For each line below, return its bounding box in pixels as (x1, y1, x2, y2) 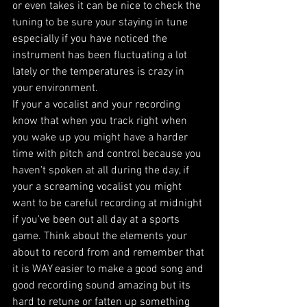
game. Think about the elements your (12, 229, 190, 243)
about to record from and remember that (12, 245, 207, 260)
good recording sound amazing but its (12, 278, 193, 293)
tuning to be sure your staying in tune (12, 15, 191, 29)
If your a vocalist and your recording (12, 97, 183, 112)
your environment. (12, 81, 101, 95)
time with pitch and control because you (12, 147, 204, 161)
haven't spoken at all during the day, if (12, 163, 192, 177)
